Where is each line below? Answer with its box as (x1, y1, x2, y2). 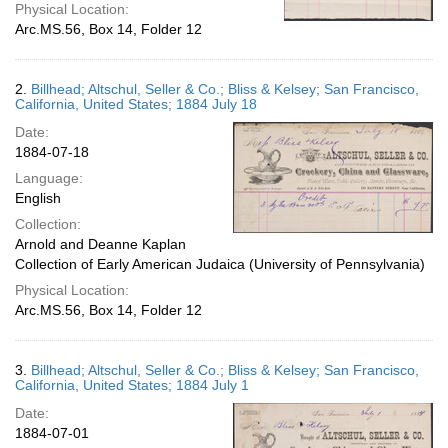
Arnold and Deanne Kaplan (15, 236, 186, 252)
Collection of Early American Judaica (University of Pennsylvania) (15, 256, 425, 272)
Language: (15, 170, 83, 186)
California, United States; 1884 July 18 (15, 96, 257, 112)
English (15, 190, 61, 206)
